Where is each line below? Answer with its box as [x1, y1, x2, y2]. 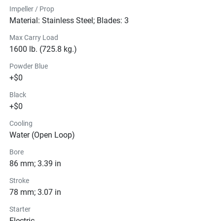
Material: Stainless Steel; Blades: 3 [9, 15, 129, 25]
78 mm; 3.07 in [9, 187, 61, 197]
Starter [9, 205, 31, 213]
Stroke [9, 176, 29, 184]
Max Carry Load [9, 33, 58, 41]
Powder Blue [9, 62, 48, 70]
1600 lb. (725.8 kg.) [9, 44, 77, 54]
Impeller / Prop [9, 4, 54, 13]
